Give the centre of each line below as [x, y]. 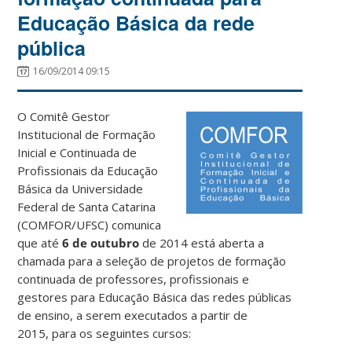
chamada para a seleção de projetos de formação [152, 260]
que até [38, 242]
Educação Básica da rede [136, 22]
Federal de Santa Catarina [87, 206]
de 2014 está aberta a [202, 242]
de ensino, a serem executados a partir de [133, 315]
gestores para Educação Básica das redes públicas [155, 297]
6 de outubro [99, 242]
